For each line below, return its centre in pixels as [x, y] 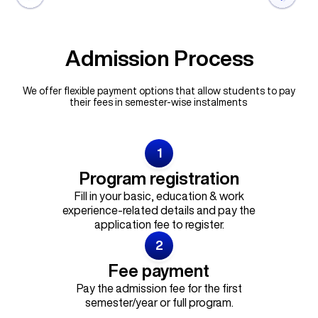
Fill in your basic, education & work [159, 196]
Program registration [159, 178]
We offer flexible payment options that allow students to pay [159, 91]
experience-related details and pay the [159, 210]
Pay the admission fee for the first [159, 288]
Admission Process [159, 58]
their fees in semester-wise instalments [159, 102]
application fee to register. [159, 224]
